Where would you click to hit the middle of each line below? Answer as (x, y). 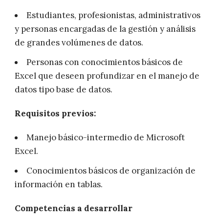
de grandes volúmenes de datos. (79, 43)
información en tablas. (59, 185)
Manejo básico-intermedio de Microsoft (106, 138)
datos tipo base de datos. (64, 90)
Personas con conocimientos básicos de (105, 62)
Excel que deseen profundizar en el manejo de (107, 76)
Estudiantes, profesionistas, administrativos (113, 15)
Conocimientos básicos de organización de (111, 171)
